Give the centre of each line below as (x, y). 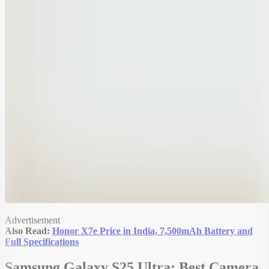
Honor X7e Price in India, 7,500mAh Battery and (153, 231)
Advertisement (32, 220)
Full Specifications (42, 242)
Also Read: (29, 231)
